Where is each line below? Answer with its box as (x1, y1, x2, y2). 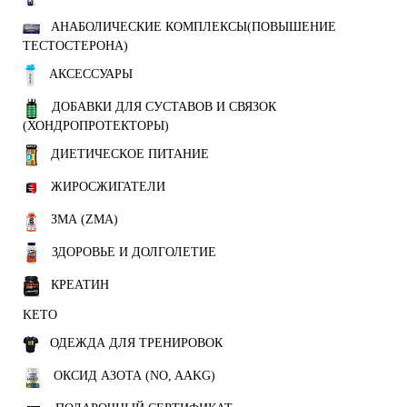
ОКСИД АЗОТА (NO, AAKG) (54, 369, 215, 383)
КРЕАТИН (51, 278, 109, 293)
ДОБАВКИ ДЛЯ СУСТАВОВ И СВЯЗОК (52, 100, 276, 114)
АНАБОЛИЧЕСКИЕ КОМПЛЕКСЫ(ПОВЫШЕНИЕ (51, 20, 336, 35)
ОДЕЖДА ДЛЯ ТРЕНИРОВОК (50, 336, 223, 351)
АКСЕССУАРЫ (49, 67, 133, 82)
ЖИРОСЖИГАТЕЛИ (51, 180, 165, 194)
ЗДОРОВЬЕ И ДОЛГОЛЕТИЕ (52, 245, 216, 260)
